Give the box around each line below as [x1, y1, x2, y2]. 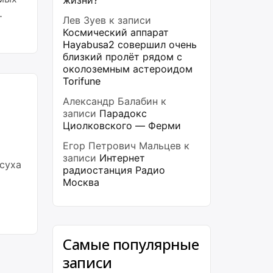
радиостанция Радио [63, 164, 165, 176]
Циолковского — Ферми [63, 119, 181, 132]
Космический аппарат [63, 26, 169, 38]
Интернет [99, 152, 145, 164]
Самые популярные [63, 234, 199, 254]
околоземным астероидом [63, 63, 193, 75]
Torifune [63, 75, 101, 87]
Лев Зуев [63, 14, 106, 26]
